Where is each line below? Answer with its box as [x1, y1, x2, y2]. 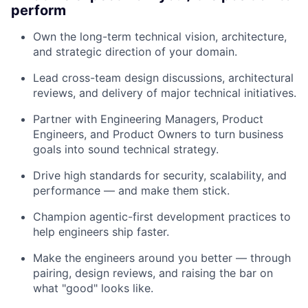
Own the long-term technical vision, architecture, [33, 29, 287, 43]
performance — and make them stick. [33, 183, 230, 197]
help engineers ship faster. [33, 224, 169, 239]
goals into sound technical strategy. [33, 142, 219, 156]
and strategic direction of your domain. [33, 44, 237, 58]
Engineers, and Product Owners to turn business [33, 126, 283, 141]
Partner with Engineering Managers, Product [33, 111, 263, 126]
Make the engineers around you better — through [33, 250, 291, 265]
